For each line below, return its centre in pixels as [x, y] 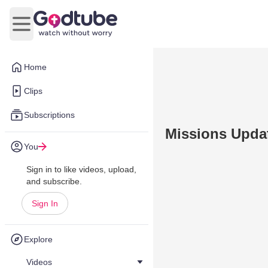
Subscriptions [49, 115]
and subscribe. [54, 181]
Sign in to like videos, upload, [81, 169]
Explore [38, 239]
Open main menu [57, 30]
